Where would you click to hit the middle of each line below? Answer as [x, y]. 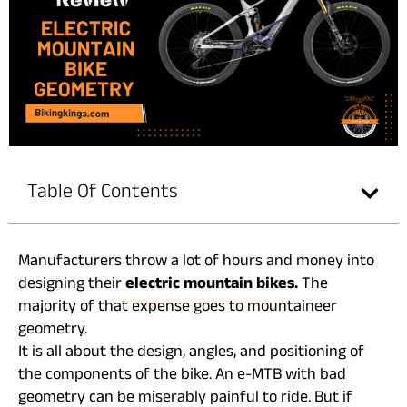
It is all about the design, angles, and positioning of [191, 353]
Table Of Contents [103, 194]
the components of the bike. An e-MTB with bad [182, 376]
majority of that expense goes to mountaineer [178, 308]
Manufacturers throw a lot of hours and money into [196, 263]
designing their [72, 285]
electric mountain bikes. [212, 285]
